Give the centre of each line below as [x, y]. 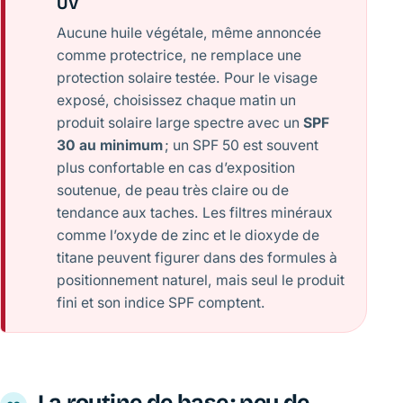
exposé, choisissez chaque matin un [177, 101]
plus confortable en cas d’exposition [176, 168]
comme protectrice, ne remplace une [179, 56]
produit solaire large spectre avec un [180, 123]
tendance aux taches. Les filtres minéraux [195, 213]
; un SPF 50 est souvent [241, 146]
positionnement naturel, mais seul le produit [201, 281]
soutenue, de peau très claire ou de [173, 191]
